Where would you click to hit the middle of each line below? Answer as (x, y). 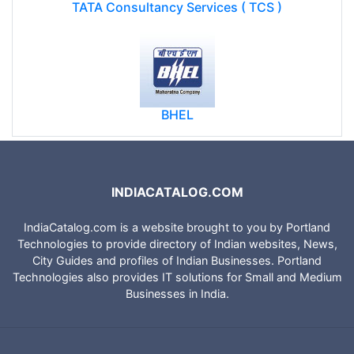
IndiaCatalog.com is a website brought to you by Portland (177, 227)
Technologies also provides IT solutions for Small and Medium (177, 277)
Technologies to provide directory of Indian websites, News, (177, 243)
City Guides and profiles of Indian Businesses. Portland (177, 260)
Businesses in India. (177, 293)
